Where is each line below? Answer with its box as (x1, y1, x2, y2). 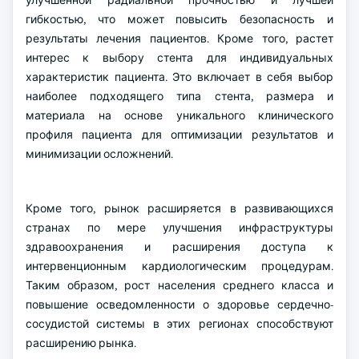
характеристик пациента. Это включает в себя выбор (26, 70, 333, 84)
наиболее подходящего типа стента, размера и (26, 89, 333, 103)
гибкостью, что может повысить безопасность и (26, 12, 333, 26)
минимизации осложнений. (26, 147, 173, 161)
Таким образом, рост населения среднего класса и (26, 278, 333, 292)
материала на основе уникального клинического (26, 108, 333, 123)
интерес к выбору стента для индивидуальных (26, 50, 333, 65)
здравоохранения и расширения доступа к (26, 240, 333, 254)
